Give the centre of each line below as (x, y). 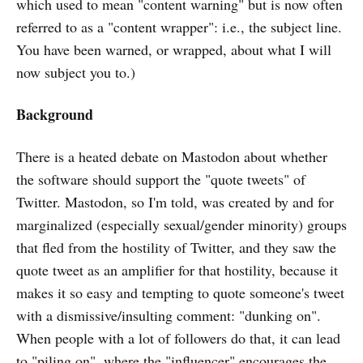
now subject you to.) (76, 72)
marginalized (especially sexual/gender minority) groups (181, 224)
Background (55, 114)
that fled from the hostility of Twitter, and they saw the (176, 247)
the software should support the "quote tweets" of (161, 179)
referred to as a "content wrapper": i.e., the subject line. (179, 27)
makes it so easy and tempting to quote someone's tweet (180, 293)
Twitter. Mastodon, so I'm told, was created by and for (175, 202)
